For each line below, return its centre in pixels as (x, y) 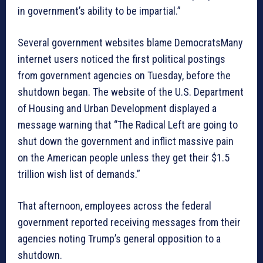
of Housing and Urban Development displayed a (117, 109)
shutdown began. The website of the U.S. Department (131, 92)
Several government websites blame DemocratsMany (130, 43)
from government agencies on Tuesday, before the (124, 76)
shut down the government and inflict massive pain (126, 141)
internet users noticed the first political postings (122, 59)
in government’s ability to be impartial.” (99, 11)
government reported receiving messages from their (129, 222)
